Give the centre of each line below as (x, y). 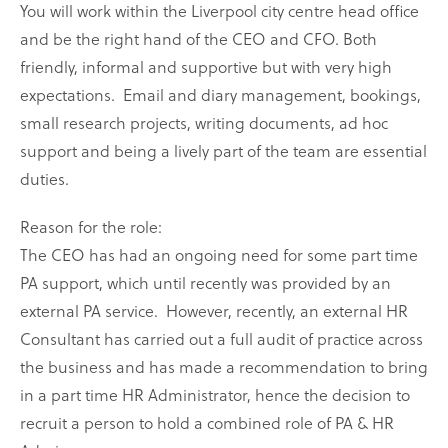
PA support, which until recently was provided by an (205, 283)
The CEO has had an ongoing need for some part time (219, 255)
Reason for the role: (91, 227)
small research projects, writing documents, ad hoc (204, 123)
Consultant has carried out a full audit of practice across (221, 339)
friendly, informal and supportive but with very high (206, 67)
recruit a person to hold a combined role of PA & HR (207, 423)
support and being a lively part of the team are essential (223, 151)
